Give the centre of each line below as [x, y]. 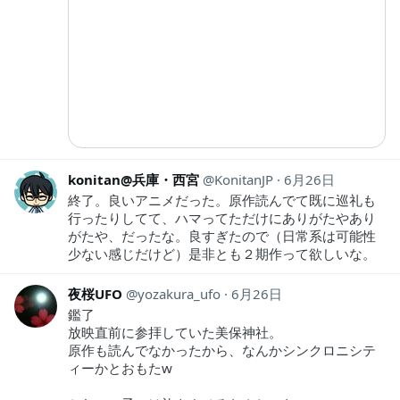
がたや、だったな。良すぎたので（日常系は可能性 [222, 235]
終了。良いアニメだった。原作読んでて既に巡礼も [222, 200]
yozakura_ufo [179, 293]
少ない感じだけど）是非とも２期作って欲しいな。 [222, 253]
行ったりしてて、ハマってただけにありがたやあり [222, 217]
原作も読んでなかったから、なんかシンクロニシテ [222, 350]
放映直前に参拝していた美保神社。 [175, 332]
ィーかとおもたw [120, 367]
